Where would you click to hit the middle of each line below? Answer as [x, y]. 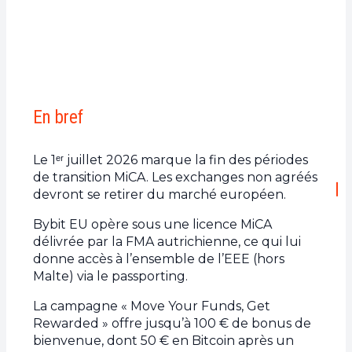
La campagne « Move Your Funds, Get [152, 306]
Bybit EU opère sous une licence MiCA [152, 225]
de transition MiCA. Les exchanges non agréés [175, 178]
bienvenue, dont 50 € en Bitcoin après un [163, 341]
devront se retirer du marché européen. [159, 195]
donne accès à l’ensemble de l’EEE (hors [159, 259]
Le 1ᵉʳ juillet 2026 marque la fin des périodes [170, 160]
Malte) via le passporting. [110, 277]
